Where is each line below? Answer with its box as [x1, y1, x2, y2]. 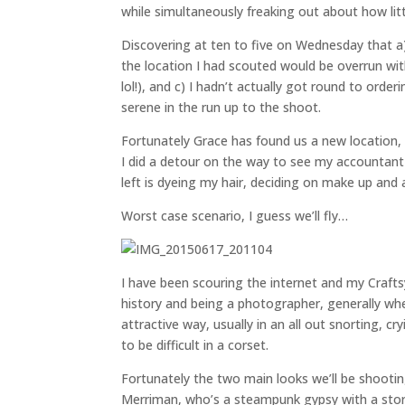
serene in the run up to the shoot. [121, 99, 322, 116]
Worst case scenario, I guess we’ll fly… [121, 207, 349, 224]
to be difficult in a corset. [121, 336, 269, 353]
